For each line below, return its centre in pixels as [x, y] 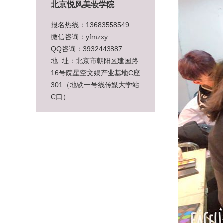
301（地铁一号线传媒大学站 [95, 84]
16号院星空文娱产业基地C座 [96, 72]
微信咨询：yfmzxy [79, 37]
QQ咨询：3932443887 [87, 49]
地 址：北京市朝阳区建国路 [95, 60]
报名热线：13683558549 [90, 25]
